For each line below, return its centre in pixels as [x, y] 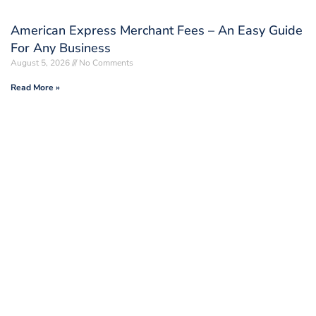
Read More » [35, 87]
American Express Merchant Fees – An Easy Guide [157, 30]
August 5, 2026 [41, 62]
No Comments [105, 62]
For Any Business [61, 48]
